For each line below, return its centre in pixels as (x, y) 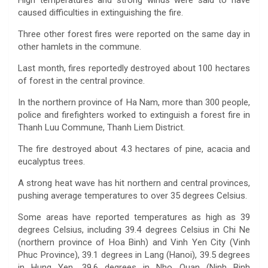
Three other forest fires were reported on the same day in (134, 34)
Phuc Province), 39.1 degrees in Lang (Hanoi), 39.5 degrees (134, 255)
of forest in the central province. (81, 81)
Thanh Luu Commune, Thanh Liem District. (101, 127)
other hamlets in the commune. (80, 47)
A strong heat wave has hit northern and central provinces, (134, 183)
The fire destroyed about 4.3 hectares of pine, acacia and (134, 149)
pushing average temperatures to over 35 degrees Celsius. (133, 196)
